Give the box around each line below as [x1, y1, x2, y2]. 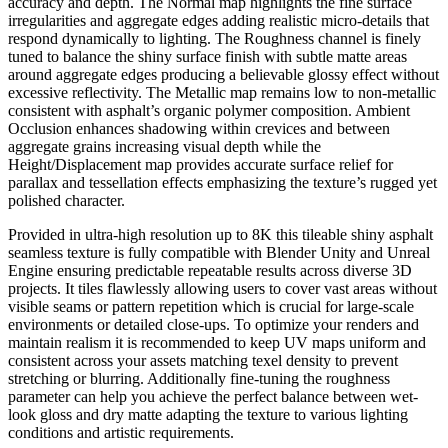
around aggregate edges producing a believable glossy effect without [8, 65, 439, 83]
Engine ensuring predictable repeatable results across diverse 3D [8, 261, 412, 279]
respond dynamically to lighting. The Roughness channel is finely [8, 29, 421, 47]
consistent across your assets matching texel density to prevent [8, 351, 398, 369]
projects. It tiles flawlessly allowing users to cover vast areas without [8, 279, 437, 297]
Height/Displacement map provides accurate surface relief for [8, 155, 393, 173]
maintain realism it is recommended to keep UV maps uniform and [8, 333, 426, 351]
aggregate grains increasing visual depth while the [8, 137, 321, 155]
